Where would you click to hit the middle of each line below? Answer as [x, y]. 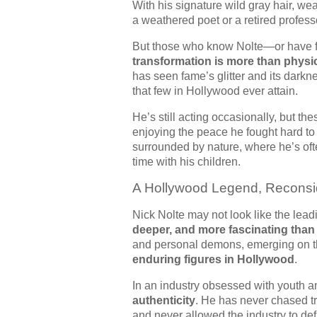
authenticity [164, 300]
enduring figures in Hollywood [213, 259]
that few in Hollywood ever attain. [215, 91]
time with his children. [186, 161]
